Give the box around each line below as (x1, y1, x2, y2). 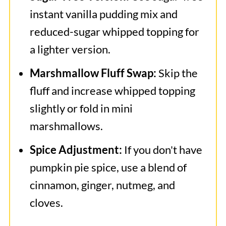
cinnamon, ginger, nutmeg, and (29, 178, 175, 192)
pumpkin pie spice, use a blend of (29, 160, 187, 174)
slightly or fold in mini (29, 101, 133, 115)
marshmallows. (29, 119, 103, 133)
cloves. (29, 195, 63, 209)
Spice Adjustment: (29, 142, 122, 156)
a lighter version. (29, 42, 110, 56)
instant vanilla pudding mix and (29, 7, 178, 21)
